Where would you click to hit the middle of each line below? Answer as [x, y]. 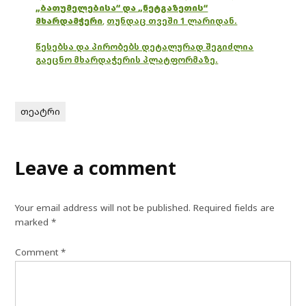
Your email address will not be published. [103, 207]
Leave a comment [96, 167]
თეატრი [41, 111]
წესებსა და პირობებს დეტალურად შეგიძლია [145, 47]
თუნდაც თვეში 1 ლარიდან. [172, 21]
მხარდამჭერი [69, 21]
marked [33, 222]
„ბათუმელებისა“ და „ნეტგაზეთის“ [122, 8]
